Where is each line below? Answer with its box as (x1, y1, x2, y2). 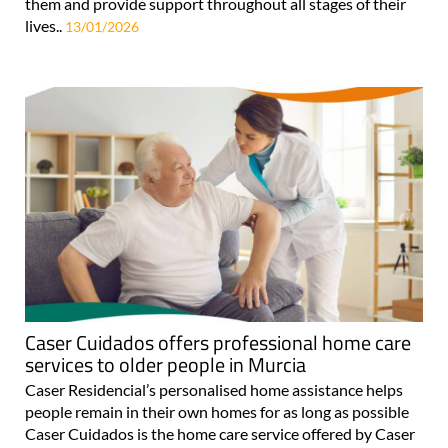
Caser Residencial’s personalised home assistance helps (25, 379, 403, 399)
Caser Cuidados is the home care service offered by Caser (25, 423, 415, 443)
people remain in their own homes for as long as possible (25, 401, 409, 421)
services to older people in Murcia (25, 348, 306, 380)
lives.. (25, 15, 65, 35)
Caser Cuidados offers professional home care (25, 326, 411, 358)
